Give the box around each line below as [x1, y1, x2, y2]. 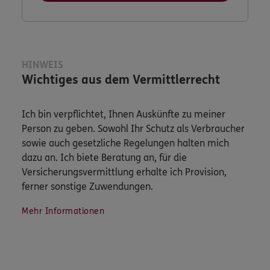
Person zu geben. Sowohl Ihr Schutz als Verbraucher [22, 123, 245, 135]
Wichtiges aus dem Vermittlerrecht [22, 73, 220, 87]
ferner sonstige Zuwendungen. [22, 181, 153, 193]
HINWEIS [22, 59, 63, 71]
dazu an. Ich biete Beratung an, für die [22, 152, 187, 164]
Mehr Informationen [22, 206, 104, 217]
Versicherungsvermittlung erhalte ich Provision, [22, 166, 227, 178]
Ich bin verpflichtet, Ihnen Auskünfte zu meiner [22, 108, 225, 121]
